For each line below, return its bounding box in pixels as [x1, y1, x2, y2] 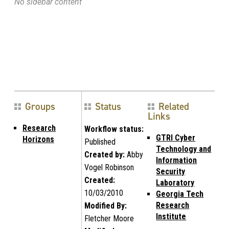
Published [84, 136, 116, 147]
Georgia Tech [156, 189, 204, 199]
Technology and [156, 144, 212, 154]
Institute [156, 211, 187, 221]
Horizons [22, 134, 54, 144]
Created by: [84, 149, 125, 159]
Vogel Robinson [84, 162, 134, 172]
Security [156, 166, 186, 176]
